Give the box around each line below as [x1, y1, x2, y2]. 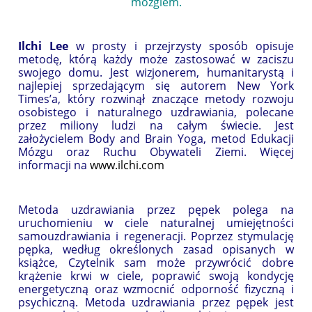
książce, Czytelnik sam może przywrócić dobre [18, 254, 294, 270]
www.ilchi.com [90, 157, 164, 173]
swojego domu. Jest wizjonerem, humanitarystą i [18, 64, 294, 80]
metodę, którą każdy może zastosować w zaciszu [18, 51, 294, 67]
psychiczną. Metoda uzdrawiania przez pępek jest [18, 294, 294, 310]
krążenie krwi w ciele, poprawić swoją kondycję [18, 267, 294, 283]
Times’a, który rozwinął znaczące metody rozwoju [18, 91, 294, 107]
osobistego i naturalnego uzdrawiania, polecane [18, 104, 294, 120]
